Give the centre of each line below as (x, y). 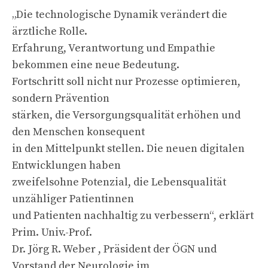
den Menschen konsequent (78, 132)
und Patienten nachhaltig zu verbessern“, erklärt (133, 215)
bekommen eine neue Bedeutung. (96, 65)
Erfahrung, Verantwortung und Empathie (114, 48)
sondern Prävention (61, 98)
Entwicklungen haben (66, 165)
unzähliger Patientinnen (73, 199)
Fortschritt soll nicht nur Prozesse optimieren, (126, 81)
